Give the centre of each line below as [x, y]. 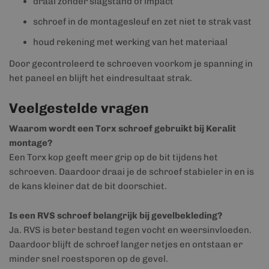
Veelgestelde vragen [79, 108]
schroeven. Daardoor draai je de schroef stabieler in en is [131, 172]
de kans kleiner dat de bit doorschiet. [88, 186]
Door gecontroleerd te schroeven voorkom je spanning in [131, 64]
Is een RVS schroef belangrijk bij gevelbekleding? [116, 216]
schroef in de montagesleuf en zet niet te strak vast [142, 22]
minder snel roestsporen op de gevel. [89, 259]
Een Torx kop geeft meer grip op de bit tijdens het [113, 157]
